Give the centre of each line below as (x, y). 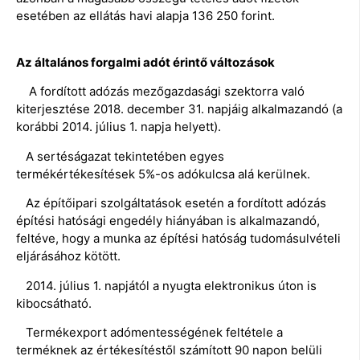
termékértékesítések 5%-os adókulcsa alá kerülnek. (163, 174)
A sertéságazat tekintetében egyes (120, 156)
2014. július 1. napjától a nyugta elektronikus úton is (166, 285)
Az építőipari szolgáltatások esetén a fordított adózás (171, 203)
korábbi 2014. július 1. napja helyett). (119, 127)
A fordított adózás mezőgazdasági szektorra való (160, 92)
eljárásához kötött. (68, 256)
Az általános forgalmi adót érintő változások (145, 63)
